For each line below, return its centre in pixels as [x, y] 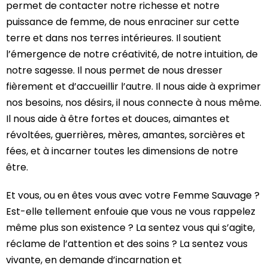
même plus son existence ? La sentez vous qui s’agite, [130, 227]
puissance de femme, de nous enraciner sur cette [123, 22]
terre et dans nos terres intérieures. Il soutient [114, 38]
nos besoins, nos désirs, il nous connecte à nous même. [134, 102]
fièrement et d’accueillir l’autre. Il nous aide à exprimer [133, 86]
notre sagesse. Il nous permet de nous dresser [114, 70]
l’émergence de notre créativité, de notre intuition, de [132, 54]
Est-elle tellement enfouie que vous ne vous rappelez [131, 211]
